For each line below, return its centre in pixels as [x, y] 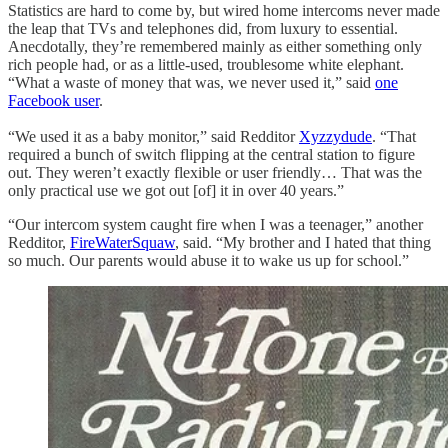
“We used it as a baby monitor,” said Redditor [153, 136]
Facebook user [53, 100]
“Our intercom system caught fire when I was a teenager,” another [215, 224]
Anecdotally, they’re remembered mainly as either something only [215, 46]
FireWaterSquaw [122, 242]
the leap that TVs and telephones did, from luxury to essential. [203, 28]
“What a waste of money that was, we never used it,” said [191, 82]
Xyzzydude [335, 136]
